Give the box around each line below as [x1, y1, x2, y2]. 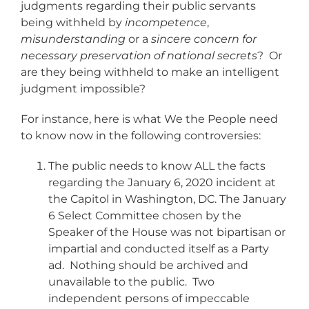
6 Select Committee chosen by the [48, 209, 241, 222]
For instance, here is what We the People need [21, 112, 278, 126]
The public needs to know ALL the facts [48, 159, 266, 172]
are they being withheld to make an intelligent [21, 66, 279, 79]
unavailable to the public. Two [48, 275, 215, 288]
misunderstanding [21, 32, 126, 46]
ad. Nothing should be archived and [48, 259, 248, 272]
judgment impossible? [21, 82, 146, 95]
